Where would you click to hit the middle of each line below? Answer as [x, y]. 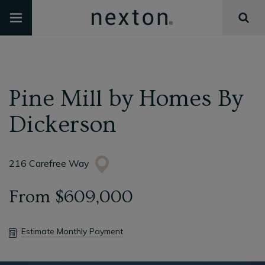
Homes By [191, 98]
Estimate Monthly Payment [72, 232]
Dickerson [63, 124]
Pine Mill [59, 98]
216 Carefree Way [49, 163]
